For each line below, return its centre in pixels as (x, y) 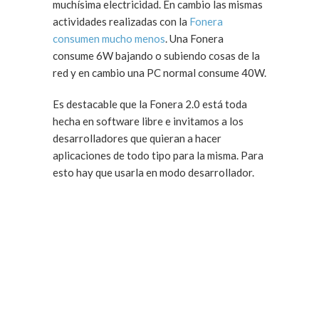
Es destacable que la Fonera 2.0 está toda (150, 104)
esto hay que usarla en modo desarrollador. (153, 172)
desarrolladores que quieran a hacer (137, 138)
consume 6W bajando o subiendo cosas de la (156, 56)
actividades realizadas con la (121, 21)
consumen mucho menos (109, 38)
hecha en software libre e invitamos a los (148, 121)
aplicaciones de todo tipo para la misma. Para (147, 155)
